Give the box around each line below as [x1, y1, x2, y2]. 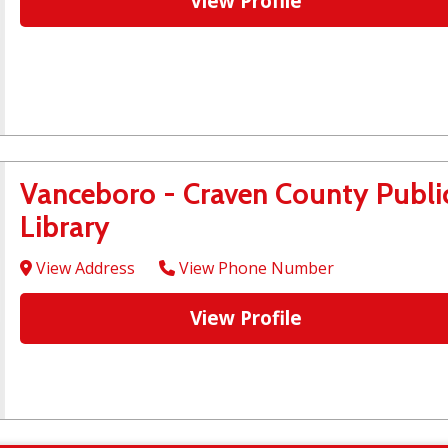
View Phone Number [175, 257, 334, 280]
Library [20, 209, 110, 245]
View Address [32, 257, 135, 280]
